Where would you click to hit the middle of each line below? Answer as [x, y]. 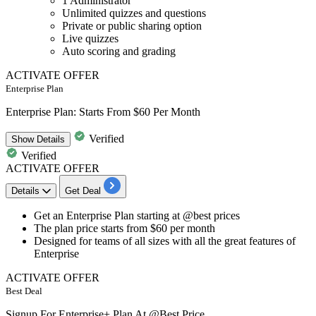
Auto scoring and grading [119, 51]
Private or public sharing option [132, 25]
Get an [49, 215]
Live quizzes [90, 38]
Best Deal [24, 291]
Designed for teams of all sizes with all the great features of [165, 241]
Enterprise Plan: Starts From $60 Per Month [103, 111]
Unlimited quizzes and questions [134, 13]
